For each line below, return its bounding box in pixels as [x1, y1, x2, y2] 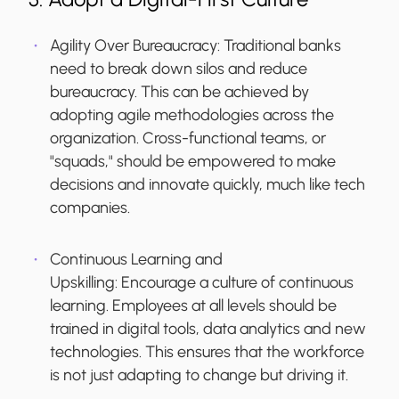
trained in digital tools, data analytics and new [50, 319, 366, 339]
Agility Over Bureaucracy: [50, 36, 224, 56]
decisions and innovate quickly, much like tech [50, 175, 365, 195]
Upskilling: [50, 273, 121, 293]
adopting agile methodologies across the [50, 105, 334, 126]
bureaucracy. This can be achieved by [50, 82, 309, 102]
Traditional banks [224, 36, 341, 56]
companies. [50, 198, 130, 218]
